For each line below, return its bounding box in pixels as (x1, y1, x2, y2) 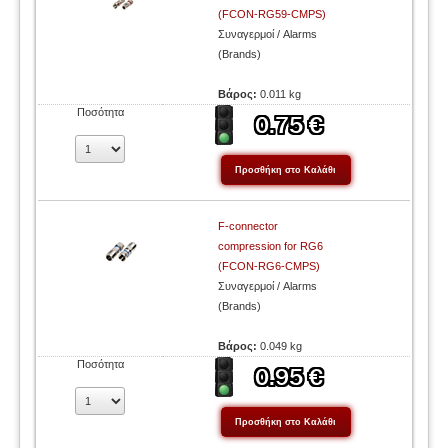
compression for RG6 (218, 240, 324, 252)
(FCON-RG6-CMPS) (218, 260, 321, 272)
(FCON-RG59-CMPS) (218, 8, 327, 20)
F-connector (218, 220, 279, 232)
